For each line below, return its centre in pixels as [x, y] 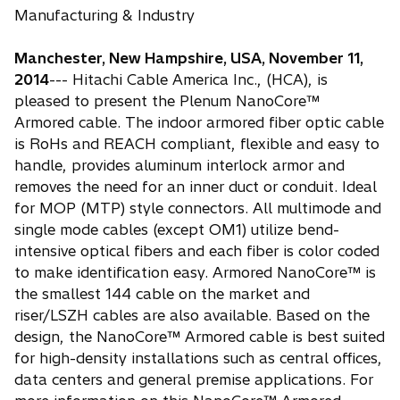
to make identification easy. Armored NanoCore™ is [195, 273]
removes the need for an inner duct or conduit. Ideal [196, 187]
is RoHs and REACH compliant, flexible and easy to [197, 144]
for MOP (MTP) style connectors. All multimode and [198, 208]
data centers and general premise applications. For [194, 380]
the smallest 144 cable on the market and [162, 294]
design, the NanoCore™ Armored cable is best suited [200, 337]
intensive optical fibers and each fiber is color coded [197, 251]
